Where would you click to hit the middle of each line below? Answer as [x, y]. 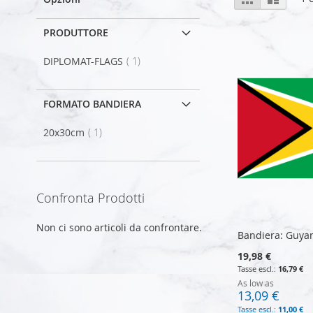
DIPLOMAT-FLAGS [83, 61]
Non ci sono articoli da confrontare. [119, 227]
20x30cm [64, 132]
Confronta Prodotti [90, 197]
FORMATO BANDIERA [92, 103]
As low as [256, 283]
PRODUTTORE [76, 32]
